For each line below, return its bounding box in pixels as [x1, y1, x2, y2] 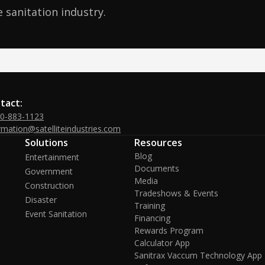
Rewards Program [134, 225, 204, 236]
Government [24, 166, 73, 177]
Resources [134, 136, 183, 149]
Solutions [24, 136, 68, 149]
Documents [134, 163, 180, 174]
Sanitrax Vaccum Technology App [134, 250, 263, 261]
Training [134, 200, 166, 211]
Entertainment [24, 151, 79, 163]
